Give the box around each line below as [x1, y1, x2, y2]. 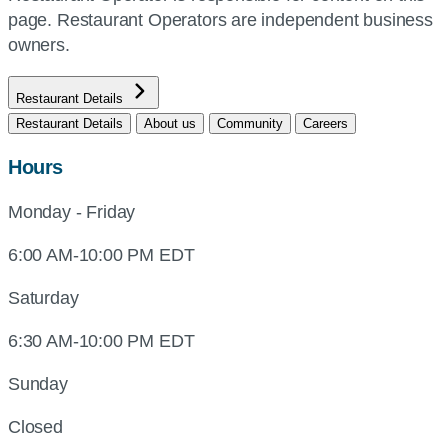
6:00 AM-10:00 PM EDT [8, 245, 195, 265]
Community [216, 116, 283, 131]
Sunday [8, 374, 68, 394]
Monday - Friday [8, 202, 136, 222]
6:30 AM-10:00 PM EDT [8, 331, 195, 351]
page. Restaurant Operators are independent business [8, 10, 433, 30]
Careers [303, 116, 349, 131]
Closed [8, 417, 63, 437]
